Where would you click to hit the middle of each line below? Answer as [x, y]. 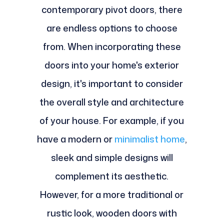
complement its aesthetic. [112, 176]
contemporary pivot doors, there [112, 10]
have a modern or [75, 139]
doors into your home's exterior [112, 65]
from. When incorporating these [112, 47]
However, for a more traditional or [112, 195]
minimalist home [149, 139]
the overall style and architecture [112, 102]
